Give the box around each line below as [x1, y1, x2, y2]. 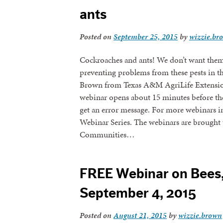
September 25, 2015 [113, 31, 178, 43]
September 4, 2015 [80, 186, 196, 200]
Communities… [80, 128, 134, 141]
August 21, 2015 [113, 209, 167, 221]
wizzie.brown [178, 209, 222, 221]
